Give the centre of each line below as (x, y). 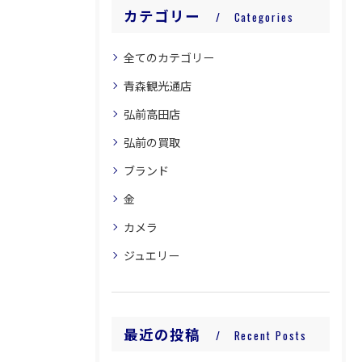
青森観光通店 (158, 85)
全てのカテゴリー (169, 57)
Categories (264, 17)
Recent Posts (270, 335)
